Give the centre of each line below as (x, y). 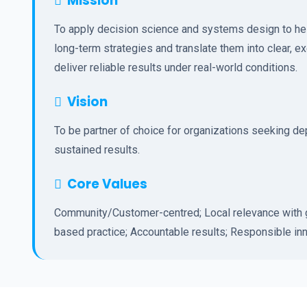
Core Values (107, 184)
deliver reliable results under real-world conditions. (176, 67)
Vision (87, 102)
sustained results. (97, 150)
